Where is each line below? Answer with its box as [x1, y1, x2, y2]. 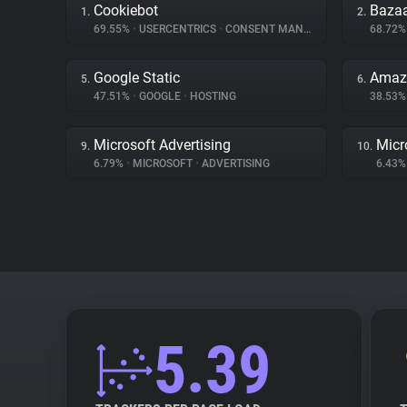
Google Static [94, 69, 180, 86]
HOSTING [187, 90, 236, 103]
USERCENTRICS [136, 23, 219, 35]
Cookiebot [94, 2, 158, 19]
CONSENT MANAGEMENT [223, 23, 303, 35]
